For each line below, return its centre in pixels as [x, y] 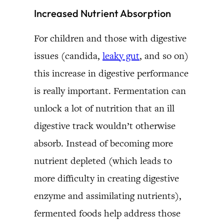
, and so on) [164, 55]
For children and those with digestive [110, 38]
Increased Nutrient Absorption [102, 13]
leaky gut [121, 55]
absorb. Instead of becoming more [103, 143]
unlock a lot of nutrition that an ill [104, 108]
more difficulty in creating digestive [106, 178]
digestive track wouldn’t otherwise [105, 125]
